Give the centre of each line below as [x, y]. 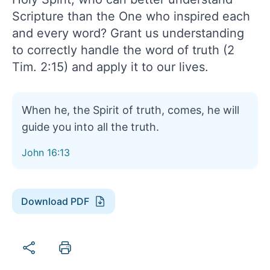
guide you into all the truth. [90, 127]
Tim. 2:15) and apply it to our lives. [110, 67]
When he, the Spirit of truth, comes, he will [130, 110]
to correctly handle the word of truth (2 [123, 50]
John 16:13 [46, 152]
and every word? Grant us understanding [128, 33]
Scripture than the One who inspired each [131, 16]
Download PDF [55, 201]
